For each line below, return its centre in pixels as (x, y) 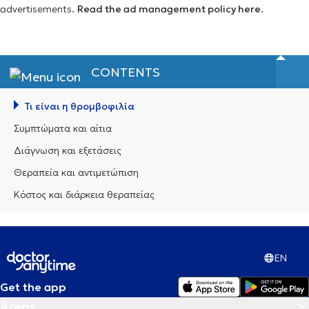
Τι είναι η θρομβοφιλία (79, 106)
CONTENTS (126, 72)
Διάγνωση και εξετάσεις (68, 150)
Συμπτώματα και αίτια (63, 128)
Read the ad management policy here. (170, 9)
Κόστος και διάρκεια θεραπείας (84, 195)
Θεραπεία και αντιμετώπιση (76, 172)
